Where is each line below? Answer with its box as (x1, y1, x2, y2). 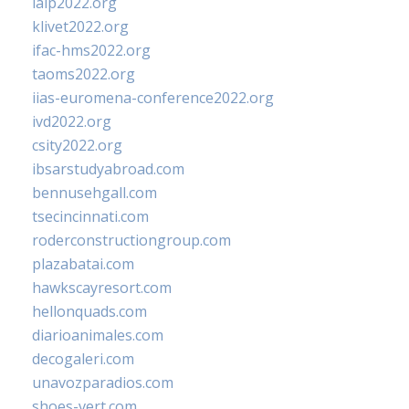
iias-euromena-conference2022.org (32, 88, 274, 109)
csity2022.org (32, 135, 122, 156)
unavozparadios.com (32, 372, 173, 393)
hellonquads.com (32, 301, 147, 322)
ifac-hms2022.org (32, 40, 151, 61)
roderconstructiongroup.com (32, 230, 231, 251)
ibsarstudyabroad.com (32, 159, 184, 180)
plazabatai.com (32, 254, 134, 275)
